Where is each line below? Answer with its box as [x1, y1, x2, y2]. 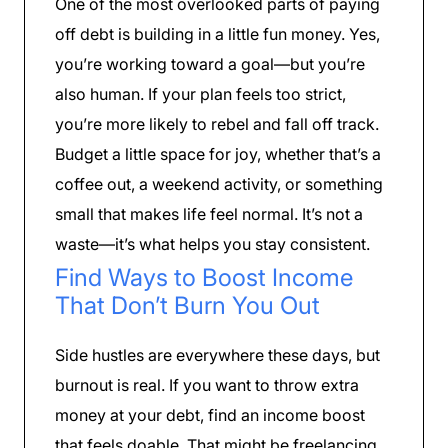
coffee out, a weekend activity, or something [55, 174, 383, 195]
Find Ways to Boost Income [55, 263, 353, 293]
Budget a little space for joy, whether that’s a [55, 144, 381, 165]
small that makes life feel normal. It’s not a [55, 204, 363, 225]
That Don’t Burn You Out [55, 291, 320, 321]
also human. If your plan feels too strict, [55, 84, 346, 105]
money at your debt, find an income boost [55, 405, 365, 426]
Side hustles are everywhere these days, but [55, 345, 380, 366]
